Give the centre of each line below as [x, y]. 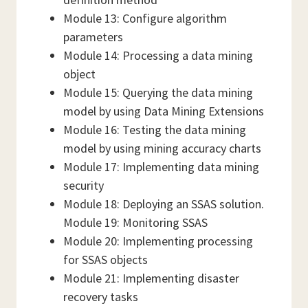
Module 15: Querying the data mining [158, 92]
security [84, 185]
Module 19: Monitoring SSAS [135, 222]
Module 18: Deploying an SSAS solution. [164, 204]
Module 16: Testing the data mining [155, 130]
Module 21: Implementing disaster [151, 278]
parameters [93, 37]
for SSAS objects [106, 260]
